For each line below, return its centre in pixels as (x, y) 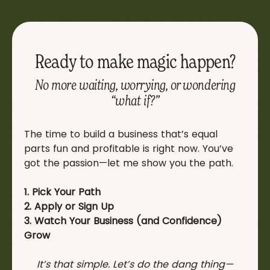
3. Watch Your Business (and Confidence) (123, 221)
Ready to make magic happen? (135, 61)
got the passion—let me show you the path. (129, 163)
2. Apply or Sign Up (69, 206)
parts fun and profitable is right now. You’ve (129, 148)
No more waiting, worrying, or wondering (135, 84)
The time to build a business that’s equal (121, 134)
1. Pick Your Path (62, 192)
